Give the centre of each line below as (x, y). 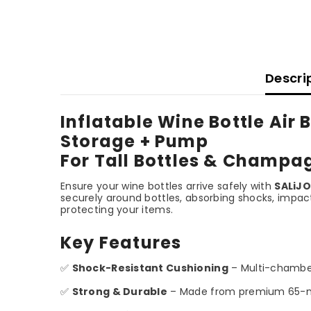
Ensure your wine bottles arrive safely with (168, 186)
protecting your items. (117, 209)
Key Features (121, 242)
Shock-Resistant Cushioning (150, 268)
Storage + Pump (134, 141)
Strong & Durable (120, 291)
